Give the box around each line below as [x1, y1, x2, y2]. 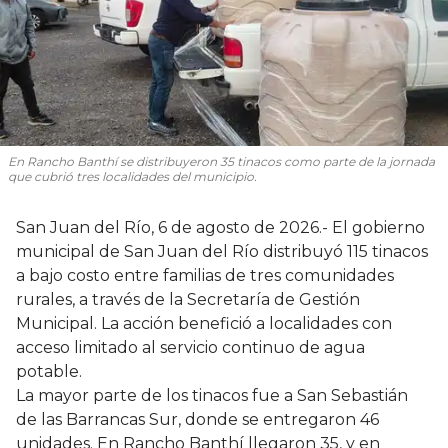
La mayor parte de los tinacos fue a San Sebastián [16, 385, 408, 405]
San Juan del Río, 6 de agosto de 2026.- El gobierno [16, 217, 425, 237]
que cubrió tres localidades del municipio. [8, 168, 257, 184]
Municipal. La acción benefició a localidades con [16, 313, 392, 333]
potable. [16, 361, 82, 381]
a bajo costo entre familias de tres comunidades [16, 265, 394, 285]
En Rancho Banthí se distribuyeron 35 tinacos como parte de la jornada [8, 153, 435, 169]
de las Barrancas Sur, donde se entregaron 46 [16, 409, 379, 429]
